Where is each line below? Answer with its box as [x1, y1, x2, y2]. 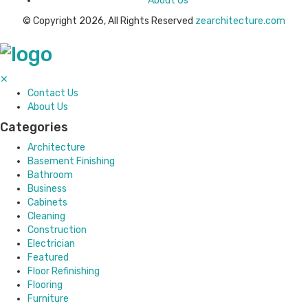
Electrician [27, 238, 75, 250]
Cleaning [27, 210, 65, 223]
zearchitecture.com [195, 15, 285, 27]
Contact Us [27, 87, 78, 100]
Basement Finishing [27, 155, 115, 168]
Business [27, 183, 67, 195]
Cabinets [27, 197, 67, 209]
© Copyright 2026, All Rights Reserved [23, 15, 195, 27]
